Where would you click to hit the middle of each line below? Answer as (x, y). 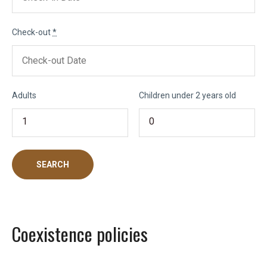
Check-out (32, 32)
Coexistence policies (80, 233)
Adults (24, 95)
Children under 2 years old (187, 95)
